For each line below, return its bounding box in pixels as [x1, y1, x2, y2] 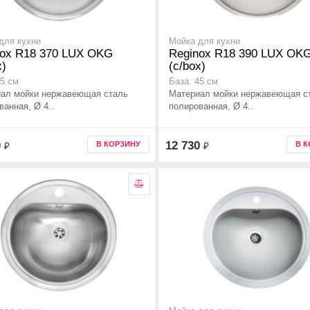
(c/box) [169, 60, 206, 73]
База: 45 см [169, 77, 218, 87]
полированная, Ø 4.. [169, 101, 253, 112]
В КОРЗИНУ [96, 140, 140, 148]
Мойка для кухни [169, 37, 240, 47]
